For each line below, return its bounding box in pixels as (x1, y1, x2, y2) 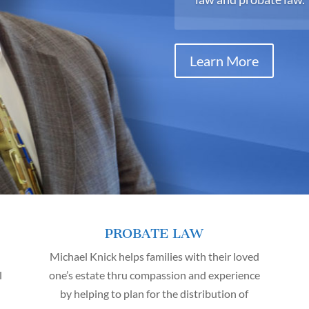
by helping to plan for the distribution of (60, 287, 249, 300)
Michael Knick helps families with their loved (49, 250, 259, 263)
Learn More (190, 52, 259, 69)
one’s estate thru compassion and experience (48, 268, 260, 281)
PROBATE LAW (105, 226, 204, 241)
